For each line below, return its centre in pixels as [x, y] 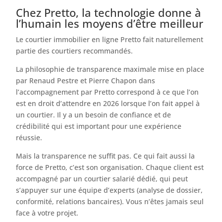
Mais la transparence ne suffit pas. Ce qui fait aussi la [106, 156]
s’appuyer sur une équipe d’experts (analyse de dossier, [110, 190]
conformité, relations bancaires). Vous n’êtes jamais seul [110, 202]
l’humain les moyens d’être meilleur [110, 24]
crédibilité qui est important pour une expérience [99, 126]
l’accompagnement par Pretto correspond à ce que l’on [108, 92]
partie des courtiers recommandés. [75, 51]
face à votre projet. [47, 213]
